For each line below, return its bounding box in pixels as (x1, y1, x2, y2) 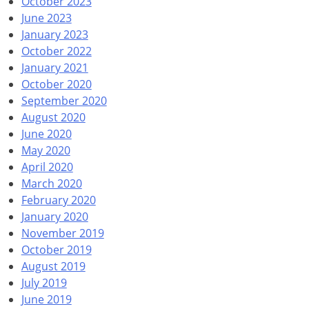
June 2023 (21, 10, 72, 26)
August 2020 (21, 109, 86, 125)
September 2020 (21, 92, 107, 108)
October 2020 (21, 76, 92, 92)
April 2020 (21, 159, 73, 175)
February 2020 (21, 192, 96, 208)
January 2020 (21, 208, 88, 224)
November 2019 (21, 225, 104, 241)
